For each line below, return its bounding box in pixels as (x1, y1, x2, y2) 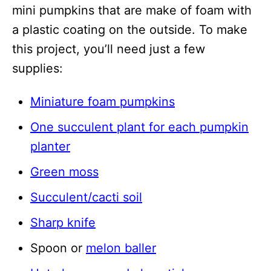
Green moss (30, 165, 99, 180)
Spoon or (30, 241, 86, 256)
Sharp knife (30, 215, 96, 230)
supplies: (12, 61, 63, 76)
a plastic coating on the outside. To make (12, 22, 247, 38)
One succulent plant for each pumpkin (30, 120, 249, 135)
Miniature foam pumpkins (30, 94, 175, 109)
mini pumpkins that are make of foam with (12, 3, 252, 18)
